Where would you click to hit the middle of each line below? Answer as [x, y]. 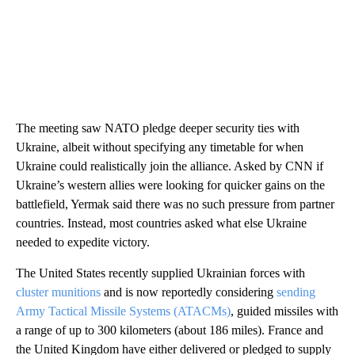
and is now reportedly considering [187, 292]
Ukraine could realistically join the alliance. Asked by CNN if [170, 166]
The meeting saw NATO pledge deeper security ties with [158, 128]
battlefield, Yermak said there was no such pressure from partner [175, 204]
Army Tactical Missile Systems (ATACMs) [123, 311]
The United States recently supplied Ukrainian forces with [160, 273]
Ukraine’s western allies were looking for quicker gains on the [170, 185]
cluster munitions [58, 292]
